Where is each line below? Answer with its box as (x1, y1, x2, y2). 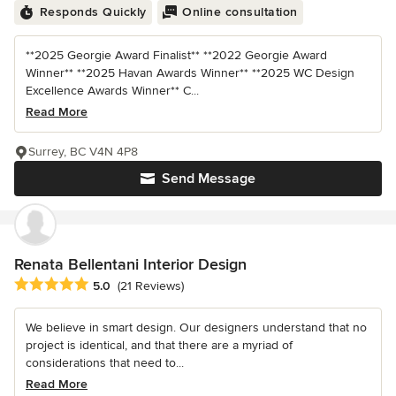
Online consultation (182, 4, 298, 19)
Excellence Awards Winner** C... (26, 82, 199, 98)
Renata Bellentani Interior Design (14, 254, 247, 274)
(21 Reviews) (118, 278, 184, 294)
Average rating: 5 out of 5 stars (13, 275, 202, 293)
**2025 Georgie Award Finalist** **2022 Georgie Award (26, 47, 327, 63)
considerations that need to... (26, 354, 184, 370)
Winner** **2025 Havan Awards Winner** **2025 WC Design (26, 65, 354, 80)
